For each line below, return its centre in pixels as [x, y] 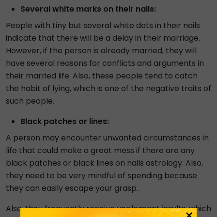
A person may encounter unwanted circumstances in [107, 138]
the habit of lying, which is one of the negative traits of [108, 88]
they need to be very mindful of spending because [101, 176]
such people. [30, 101]
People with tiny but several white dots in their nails [103, 25]
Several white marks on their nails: [88, 9]
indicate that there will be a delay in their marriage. [103, 38]
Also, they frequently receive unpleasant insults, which [108, 209]
